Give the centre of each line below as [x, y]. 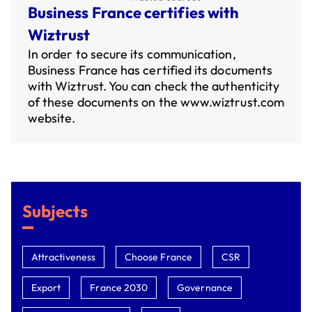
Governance [205, 288]
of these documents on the [104, 102]
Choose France [158, 257]
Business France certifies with [134, 13]
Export [46, 288]
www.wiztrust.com [232, 102]
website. [52, 118]
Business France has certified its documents [150, 70]
